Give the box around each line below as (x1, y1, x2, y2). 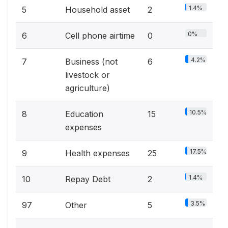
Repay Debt (65, 174, 110, 184)
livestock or (65, 69, 110, 80)
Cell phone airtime (65, 30, 135, 41)
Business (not (65, 56, 118, 67)
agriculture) (65, 82, 110, 93)
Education (65, 108, 103, 119)
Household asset (65, 4, 130, 15)
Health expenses (65, 148, 130, 158)
